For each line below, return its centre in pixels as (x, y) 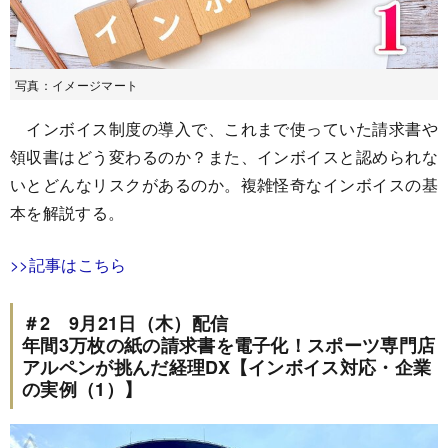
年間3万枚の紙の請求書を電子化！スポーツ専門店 (229, 345)
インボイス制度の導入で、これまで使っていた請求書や (224, 129)
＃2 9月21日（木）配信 (125, 323)
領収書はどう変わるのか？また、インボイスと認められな (224, 157)
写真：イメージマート (77, 85)
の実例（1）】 (82, 389)
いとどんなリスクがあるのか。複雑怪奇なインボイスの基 (224, 185)
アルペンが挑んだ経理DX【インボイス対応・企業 (227, 367)
